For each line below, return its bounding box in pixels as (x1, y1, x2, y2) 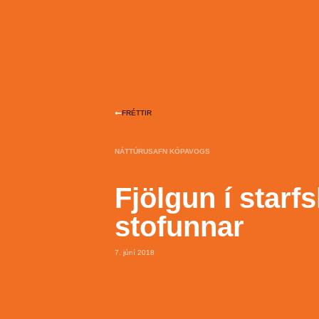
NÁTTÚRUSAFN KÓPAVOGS (115, 147, 211, 156)
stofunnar (115, 211, 245, 243)
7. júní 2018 (115, 249, 155, 256)
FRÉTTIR (122, 109, 152, 117)
